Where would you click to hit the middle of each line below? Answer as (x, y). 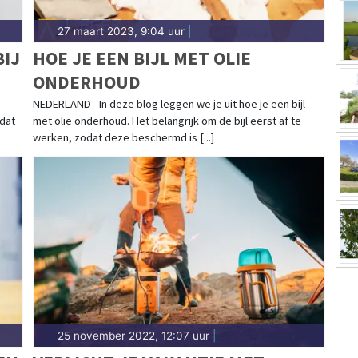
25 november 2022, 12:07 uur (133, 336)
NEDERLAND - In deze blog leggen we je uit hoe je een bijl (169, 104)
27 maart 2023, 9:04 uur (121, 32)
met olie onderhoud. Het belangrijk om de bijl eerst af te (167, 121)
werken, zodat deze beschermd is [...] (123, 138)
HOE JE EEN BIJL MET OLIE (141, 58)
